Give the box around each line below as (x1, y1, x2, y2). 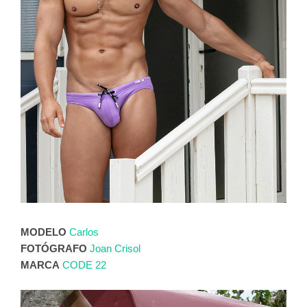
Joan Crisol (90, 243, 140, 254)
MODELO (21, 226, 66, 238)
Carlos (69, 226, 99, 238)
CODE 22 (62, 259, 106, 271)
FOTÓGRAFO (21, 243, 87, 254)
